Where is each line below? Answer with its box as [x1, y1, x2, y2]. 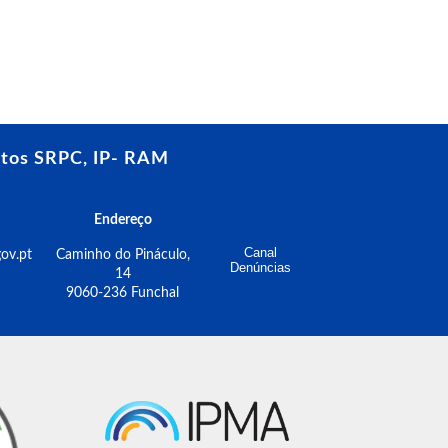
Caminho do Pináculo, [55, 248, 190, 262]
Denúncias [230, 260, 291, 275]
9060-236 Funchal [66, 286, 179, 300]
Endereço [93, 213, 152, 227]
